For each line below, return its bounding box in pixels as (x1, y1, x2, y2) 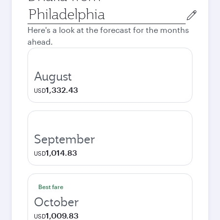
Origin (27, 5, 50, 15)
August (34, 68, 72, 84)
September (34, 131, 95, 147)
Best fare (38, 183, 63, 190)
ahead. (27, 37, 53, 46)
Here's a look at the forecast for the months (27, 25, 189, 34)
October (34, 194, 79, 210)
